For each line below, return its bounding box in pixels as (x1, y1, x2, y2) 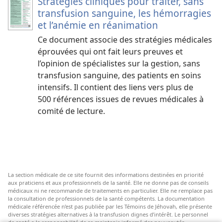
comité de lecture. (38, 106, 105, 117)
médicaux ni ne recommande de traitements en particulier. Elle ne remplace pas (8, 187, 213, 195)
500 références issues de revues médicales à (38, 94, 204, 105)
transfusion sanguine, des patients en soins (38, 70, 201, 81)
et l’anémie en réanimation (38, 18, 158, 32)
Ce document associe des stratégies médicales (38, 34, 212, 46)
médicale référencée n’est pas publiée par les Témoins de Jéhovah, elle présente (8, 203, 212, 211)
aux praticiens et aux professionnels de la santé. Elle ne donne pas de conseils (8, 179, 209, 187)
